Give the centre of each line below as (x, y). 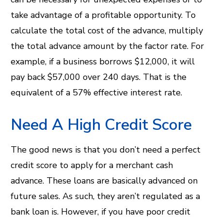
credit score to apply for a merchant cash (92, 165)
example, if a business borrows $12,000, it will (103, 62)
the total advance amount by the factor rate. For (108, 46)
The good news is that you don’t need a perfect (106, 150)
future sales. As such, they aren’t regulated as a (106, 196)
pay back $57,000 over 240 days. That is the (99, 77)
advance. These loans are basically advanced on (104, 181)
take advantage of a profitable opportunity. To (103, 15)
